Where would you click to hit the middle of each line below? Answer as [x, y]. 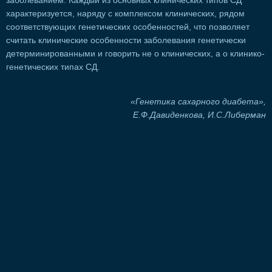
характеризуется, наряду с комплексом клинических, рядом [125, 13]
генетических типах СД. [53, 67]
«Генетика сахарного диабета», [198, 102]
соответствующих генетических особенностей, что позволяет [128, 27]
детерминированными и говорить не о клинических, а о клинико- [135, 53]
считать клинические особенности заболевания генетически [126, 40]
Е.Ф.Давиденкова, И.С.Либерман [199, 115]
